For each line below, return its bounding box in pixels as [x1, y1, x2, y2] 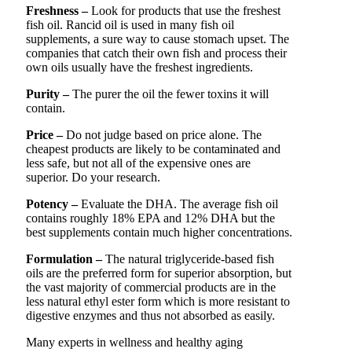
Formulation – [26, 252, 102, 266]
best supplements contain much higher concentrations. [26, 225, 292, 240]
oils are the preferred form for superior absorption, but [26, 266, 291, 280]
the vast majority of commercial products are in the [26, 280, 276, 295]
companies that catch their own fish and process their [26, 46, 287, 60]
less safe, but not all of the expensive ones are [26, 156, 251, 170]
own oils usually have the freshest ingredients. [26, 60, 253, 75]
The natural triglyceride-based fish [102, 252, 274, 266]
